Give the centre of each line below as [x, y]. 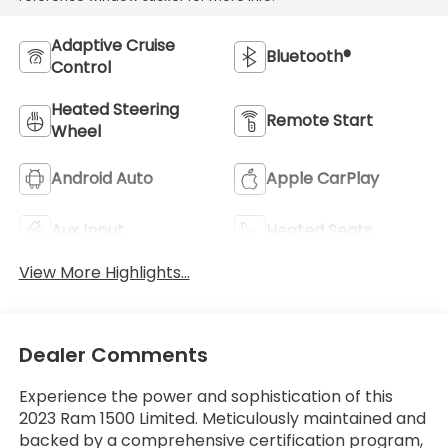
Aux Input [87, 230]
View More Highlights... [104, 273]
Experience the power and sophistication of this [205, 396]
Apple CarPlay [322, 178]
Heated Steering [114, 109]
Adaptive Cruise [112, 45]
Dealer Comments [113, 354]
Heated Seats [319, 230]
